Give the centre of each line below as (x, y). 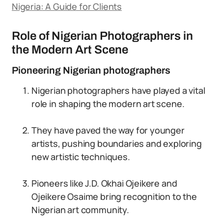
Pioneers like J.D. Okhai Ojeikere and (104, 183)
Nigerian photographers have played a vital (118, 90)
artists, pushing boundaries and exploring (117, 143)
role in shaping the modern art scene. (108, 104)
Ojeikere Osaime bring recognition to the (114, 196)
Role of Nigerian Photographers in (102, 36)
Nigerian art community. (80, 210)
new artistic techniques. (81, 157)
